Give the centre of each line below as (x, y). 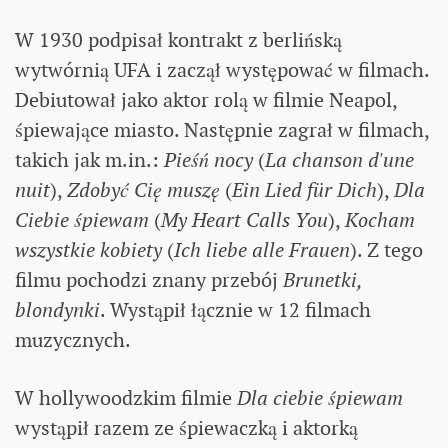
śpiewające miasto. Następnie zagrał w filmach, (222, 129)
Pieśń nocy (208, 159)
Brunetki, (322, 279)
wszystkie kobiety (88, 249)
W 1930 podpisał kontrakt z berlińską (178, 39)
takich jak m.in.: (89, 159)
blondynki (57, 309)
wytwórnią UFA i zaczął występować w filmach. (222, 69)
